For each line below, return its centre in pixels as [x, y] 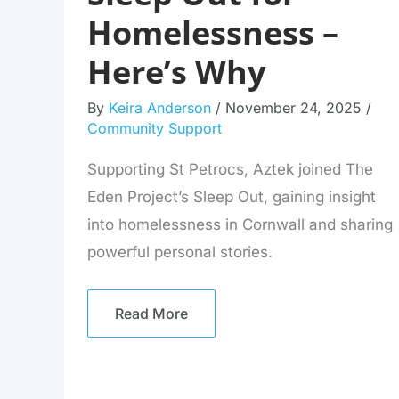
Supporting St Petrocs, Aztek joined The [230, 170]
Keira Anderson [162, 107]
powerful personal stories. [179, 252]
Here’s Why [176, 71]
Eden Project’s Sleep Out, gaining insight [231, 197]
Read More [151, 313]
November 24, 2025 [295, 107]
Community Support [154, 128]
